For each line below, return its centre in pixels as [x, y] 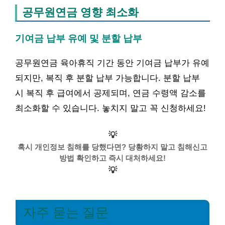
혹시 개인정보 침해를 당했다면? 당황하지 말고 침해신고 [113, 147]
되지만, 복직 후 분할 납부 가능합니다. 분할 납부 [107, 78]
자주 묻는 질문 [66, 212]
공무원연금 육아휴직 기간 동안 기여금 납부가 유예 [112, 63]
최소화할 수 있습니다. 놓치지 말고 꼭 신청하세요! [110, 108]
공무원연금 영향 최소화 [80, 13]
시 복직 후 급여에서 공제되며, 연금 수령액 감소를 [110, 93]
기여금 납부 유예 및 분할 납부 [79, 39]
